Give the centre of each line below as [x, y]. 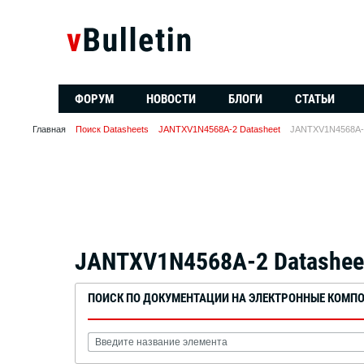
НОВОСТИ [171, 99]
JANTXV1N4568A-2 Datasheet [219, 129]
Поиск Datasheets [112, 129]
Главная [49, 129]
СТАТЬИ [315, 99]
